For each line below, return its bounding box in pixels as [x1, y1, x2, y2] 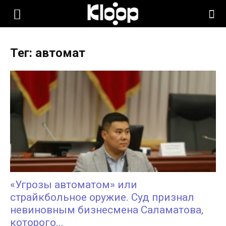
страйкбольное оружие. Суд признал [10, 191, 194, 204]
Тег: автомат [10, 46, 85, 60]
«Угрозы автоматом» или [10, 179, 137, 191]
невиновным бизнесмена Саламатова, [10, 204, 203, 216]
